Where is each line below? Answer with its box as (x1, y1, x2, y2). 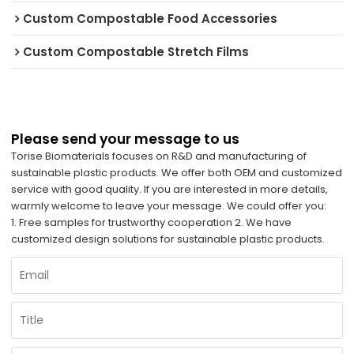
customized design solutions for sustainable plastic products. (11, 232, 326, 247)
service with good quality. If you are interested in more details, (11, 182, 329, 198)
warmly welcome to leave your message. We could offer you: (11, 198, 327, 214)
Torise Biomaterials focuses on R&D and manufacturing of (11, 149, 307, 164)
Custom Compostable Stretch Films (23, 43, 250, 61)
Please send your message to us (11, 130, 240, 149)
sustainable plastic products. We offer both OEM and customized (11, 165, 343, 181)
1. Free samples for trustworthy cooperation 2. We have (11, 215, 292, 231)
